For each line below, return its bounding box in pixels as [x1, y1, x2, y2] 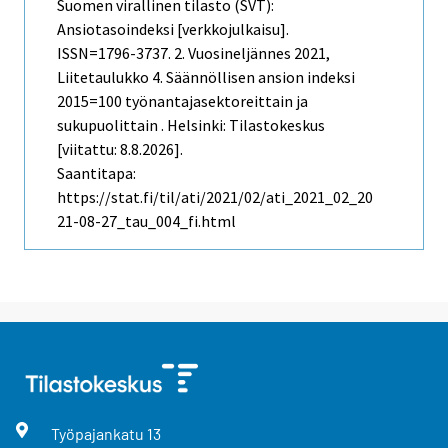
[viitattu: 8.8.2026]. [57, 139, 183, 160]
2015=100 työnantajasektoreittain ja [57, 91, 308, 112]
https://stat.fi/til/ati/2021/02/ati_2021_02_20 [57, 187, 373, 208]
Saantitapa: [57, 163, 136, 184]
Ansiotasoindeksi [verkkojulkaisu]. [57, 19, 289, 40]
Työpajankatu [50, 424, 147, 444]
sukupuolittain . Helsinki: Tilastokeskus [57, 115, 325, 136]
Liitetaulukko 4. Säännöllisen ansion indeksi [57, 67, 355, 88]
